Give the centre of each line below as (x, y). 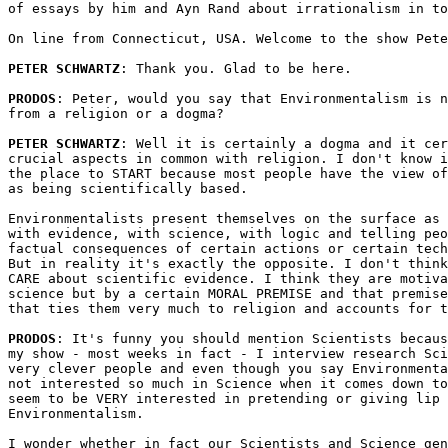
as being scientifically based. (132, 188)
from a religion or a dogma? (116, 113)
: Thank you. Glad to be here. (236, 68)
